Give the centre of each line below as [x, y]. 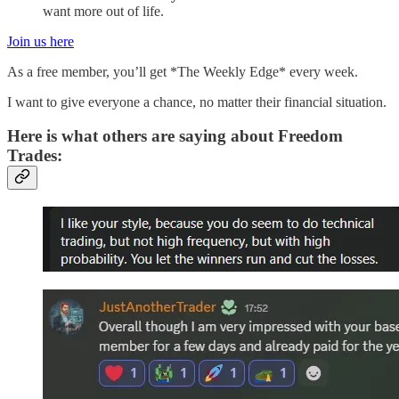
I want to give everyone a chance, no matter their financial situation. [197, 102]
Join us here [41, 41]
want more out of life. [103, 11]
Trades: [35, 156]
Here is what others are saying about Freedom [175, 136]
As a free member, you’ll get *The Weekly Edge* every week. [183, 71]
